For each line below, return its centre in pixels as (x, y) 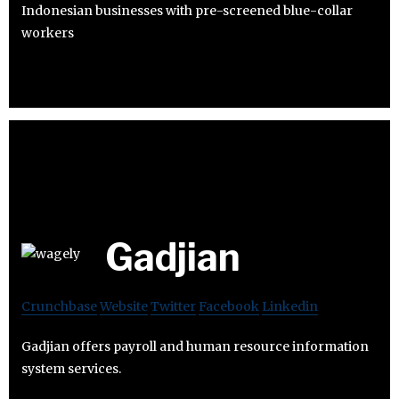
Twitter (173, 306)
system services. (71, 368)
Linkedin (290, 306)
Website (124, 306)
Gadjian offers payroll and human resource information (195, 346)
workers (48, 33)
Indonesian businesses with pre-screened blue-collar (187, 11)
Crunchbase (59, 306)
